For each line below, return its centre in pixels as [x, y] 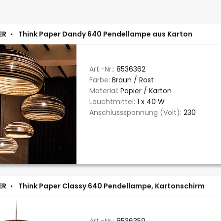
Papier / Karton [146, 91]
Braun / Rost [133, 80]
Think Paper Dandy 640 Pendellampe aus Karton [105, 34]
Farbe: [101, 80]
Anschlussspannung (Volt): [136, 112]
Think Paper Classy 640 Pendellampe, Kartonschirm [111, 186]
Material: [105, 91]
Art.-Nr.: [103, 69]
